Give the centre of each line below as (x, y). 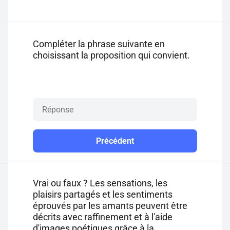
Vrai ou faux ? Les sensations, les (100, 183)
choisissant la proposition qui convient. (111, 55)
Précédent (115, 141)
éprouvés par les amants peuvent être (110, 206)
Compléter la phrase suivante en (99, 44)
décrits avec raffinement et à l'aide (103, 217)
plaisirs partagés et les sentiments (103, 194)
